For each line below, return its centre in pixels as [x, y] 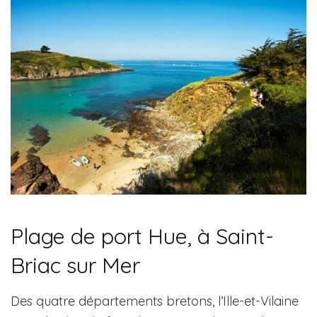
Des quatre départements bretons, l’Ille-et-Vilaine [155, 301]
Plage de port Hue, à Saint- [142, 236]
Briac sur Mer [75, 265]
